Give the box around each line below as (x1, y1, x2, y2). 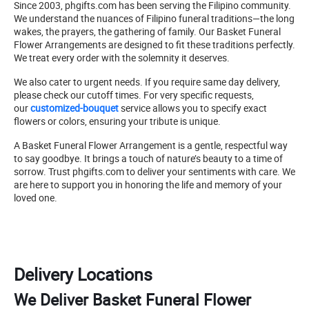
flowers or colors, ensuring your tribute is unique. (14, 114, 221, 128)
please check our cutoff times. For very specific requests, (14, 88, 254, 101)
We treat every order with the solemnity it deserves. (14, 50, 230, 64)
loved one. (14, 190, 57, 204)
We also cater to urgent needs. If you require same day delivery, (14, 74, 280, 88)
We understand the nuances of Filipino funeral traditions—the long (14, 11, 295, 25)
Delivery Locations (14, 261, 152, 286)
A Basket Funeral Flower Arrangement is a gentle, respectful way (14, 138, 288, 152)
